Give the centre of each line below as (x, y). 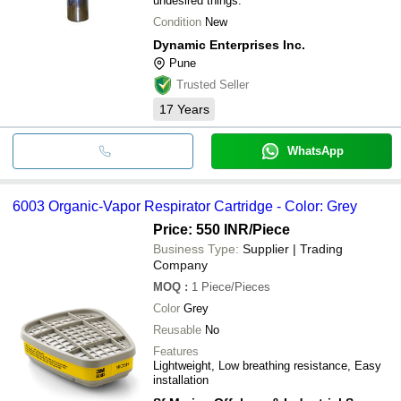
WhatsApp (315, 150)
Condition (177, 21)
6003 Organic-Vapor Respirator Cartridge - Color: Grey (185, 206)
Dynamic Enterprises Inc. (229, 44)
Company (180, 264)
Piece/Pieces (236, 286)
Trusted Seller (213, 84)
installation (181, 380)
